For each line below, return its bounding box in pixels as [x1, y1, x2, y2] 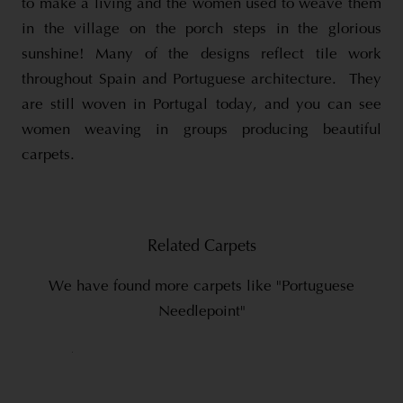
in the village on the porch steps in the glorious [22, 21, 381, 37]
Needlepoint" [157, 303, 246, 319]
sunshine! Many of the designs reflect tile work [22, 46, 381, 62]
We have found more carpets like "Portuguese [49, 278, 354, 294]
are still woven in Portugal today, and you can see [22, 96, 381, 112]
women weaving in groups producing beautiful [22, 121, 381, 138]
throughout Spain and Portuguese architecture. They [22, 71, 381, 87]
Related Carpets [147, 238, 256, 255]
